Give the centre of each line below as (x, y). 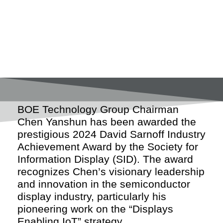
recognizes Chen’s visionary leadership (111, 171)
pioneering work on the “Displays (95, 209)
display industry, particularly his (92, 196)
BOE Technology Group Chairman (98, 109)
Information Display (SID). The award (105, 159)
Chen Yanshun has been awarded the (107, 122)
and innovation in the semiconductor (104, 184)
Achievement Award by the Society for (108, 147)
